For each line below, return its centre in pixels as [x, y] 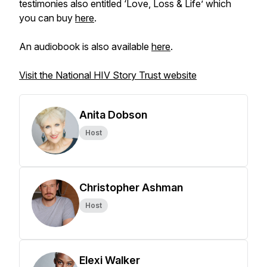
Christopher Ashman [131, 187]
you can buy [47, 18]
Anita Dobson [113, 115]
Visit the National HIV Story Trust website [108, 75]
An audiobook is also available [85, 46]
